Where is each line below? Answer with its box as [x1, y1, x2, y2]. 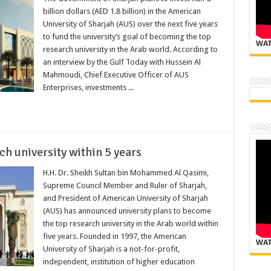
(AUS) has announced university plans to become [42, 206, 211, 215]
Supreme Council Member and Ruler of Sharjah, [42, 180, 207, 190]
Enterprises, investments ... [42, 82, 134, 92]
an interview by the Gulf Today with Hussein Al [42, 57, 201, 67]
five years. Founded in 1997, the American [42, 231, 186, 241]
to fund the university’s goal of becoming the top [42, 31, 211, 41]
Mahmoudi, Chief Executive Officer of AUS [42, 70, 189, 79]
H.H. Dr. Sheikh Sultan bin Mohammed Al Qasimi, [42, 168, 209, 177]
